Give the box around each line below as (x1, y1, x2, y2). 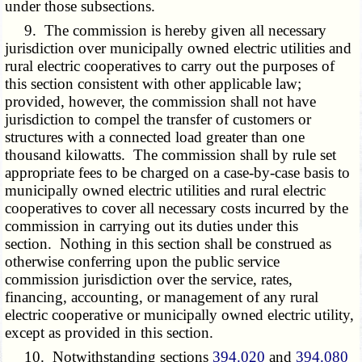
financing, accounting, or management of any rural (5, 288, 319, 306)
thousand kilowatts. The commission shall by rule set (5, 146, 337, 164)
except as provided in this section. (5, 324, 214, 342)
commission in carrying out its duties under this (5, 217, 299, 235)
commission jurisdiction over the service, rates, (5, 271, 293, 288)
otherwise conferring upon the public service (5, 253, 280, 271)
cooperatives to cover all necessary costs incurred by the (5, 200, 349, 217)
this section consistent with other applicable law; (5, 75, 302, 93)
